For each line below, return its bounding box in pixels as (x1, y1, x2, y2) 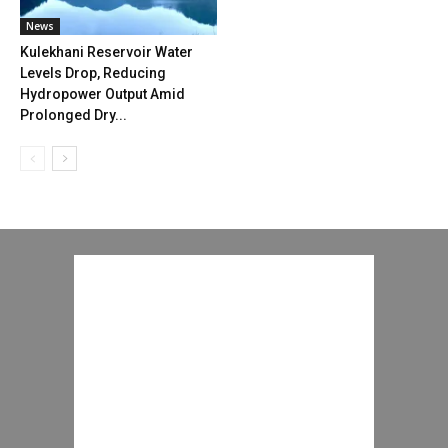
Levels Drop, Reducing (20, 65, 166, 82)
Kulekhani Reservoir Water (20, 44, 193, 61)
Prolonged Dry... (20, 107, 127, 124)
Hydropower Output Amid (20, 86, 185, 103)
